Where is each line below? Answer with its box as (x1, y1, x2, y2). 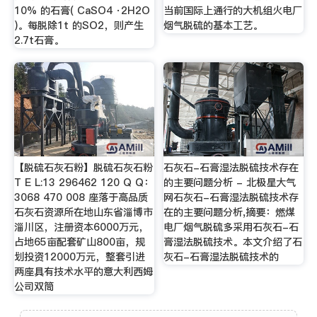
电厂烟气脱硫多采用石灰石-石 (163, 220, 299, 235)
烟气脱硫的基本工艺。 (163, 18, 263, 33)
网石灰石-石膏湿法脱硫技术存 (163, 190, 299, 205)
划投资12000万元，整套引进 (13, 250, 145, 265)
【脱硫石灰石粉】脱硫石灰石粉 (13, 161, 153, 175)
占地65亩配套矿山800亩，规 (13, 235, 145, 250)
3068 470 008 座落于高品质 (13, 190, 148, 205)
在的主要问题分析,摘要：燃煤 (163, 205, 296, 220)
